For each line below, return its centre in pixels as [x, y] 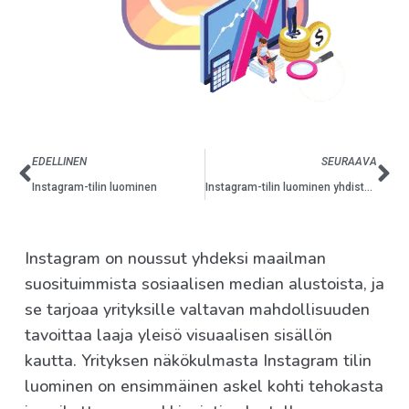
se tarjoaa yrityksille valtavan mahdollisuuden [197, 310]
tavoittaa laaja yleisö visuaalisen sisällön [178, 336]
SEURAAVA [349, 162]
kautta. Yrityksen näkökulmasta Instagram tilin [198, 361]
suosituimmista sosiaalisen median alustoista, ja [204, 284]
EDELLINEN [59, 162]
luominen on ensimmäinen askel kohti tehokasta [204, 387]
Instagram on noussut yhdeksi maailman [175, 259]
